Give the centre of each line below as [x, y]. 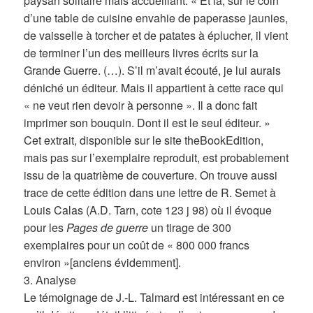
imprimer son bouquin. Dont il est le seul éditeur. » [147, 123]
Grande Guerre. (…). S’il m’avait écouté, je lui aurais [153, 71]
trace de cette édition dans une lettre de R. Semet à [150, 193]
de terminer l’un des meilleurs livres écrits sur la [141, 53]
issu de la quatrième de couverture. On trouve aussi [151, 175]
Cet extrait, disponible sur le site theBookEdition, [144, 140]
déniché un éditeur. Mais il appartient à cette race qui [154, 88]
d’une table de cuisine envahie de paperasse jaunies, [156, 18]
